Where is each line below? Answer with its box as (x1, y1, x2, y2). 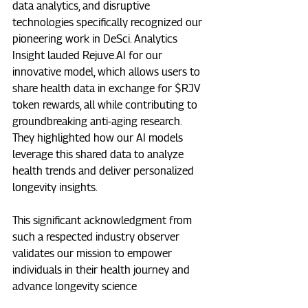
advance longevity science (12, 279, 137, 293)
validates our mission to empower (12, 246, 175, 260)
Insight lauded (12, 48, 82, 62)
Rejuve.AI (82, 48, 126, 62)
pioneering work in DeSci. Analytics (12, 32, 180, 45)
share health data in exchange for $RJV (12, 81, 203, 95)
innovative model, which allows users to (12, 65, 203, 78)
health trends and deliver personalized (12, 164, 197, 177)
